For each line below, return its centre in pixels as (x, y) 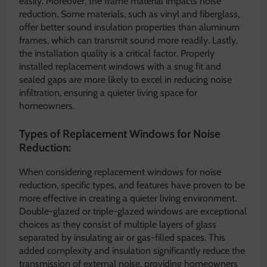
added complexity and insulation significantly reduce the (132, 250)
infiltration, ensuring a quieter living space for (108, 93)
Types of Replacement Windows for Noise (120, 134)
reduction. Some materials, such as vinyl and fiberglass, (129, 14)
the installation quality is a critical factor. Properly (117, 54)
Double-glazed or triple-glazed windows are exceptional (133, 211)
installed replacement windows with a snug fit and (120, 67)
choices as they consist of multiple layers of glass (118, 224)
